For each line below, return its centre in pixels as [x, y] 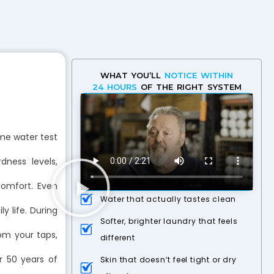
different [117, 238]
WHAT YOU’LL [132, 76]
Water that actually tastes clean [168, 199]
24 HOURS [114, 87]
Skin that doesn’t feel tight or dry [168, 260]
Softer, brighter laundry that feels [169, 221]
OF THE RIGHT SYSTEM [189, 87]
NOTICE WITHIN [199, 76]
